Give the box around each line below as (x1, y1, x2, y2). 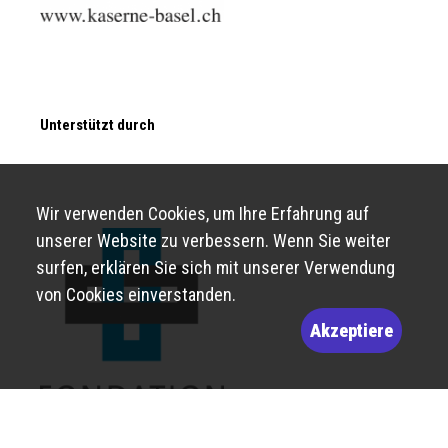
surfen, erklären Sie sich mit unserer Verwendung (36, 257, 395, 278)
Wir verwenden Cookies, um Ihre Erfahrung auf (36, 203, 369, 224)
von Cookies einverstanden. (36, 284, 236, 305)
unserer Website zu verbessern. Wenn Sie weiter (36, 230, 391, 251)
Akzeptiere (310, 320, 393, 341)
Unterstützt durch (40, 115, 155, 134)
